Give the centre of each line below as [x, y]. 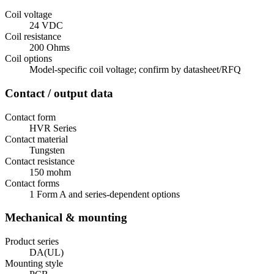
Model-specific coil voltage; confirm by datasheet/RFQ [135, 70]
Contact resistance [40, 161]
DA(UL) [46, 253]
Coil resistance [33, 37]
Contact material [36, 139]
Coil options [28, 59]
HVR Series [53, 128]
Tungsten [47, 150]
